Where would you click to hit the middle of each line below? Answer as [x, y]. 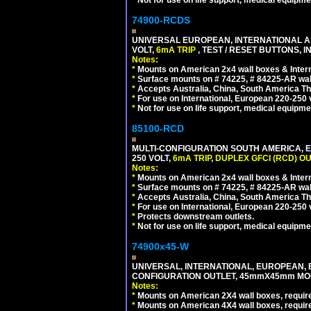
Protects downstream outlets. [195, 217]
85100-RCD [158, 128]
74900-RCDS [161, 20]
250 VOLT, [152, 158]
